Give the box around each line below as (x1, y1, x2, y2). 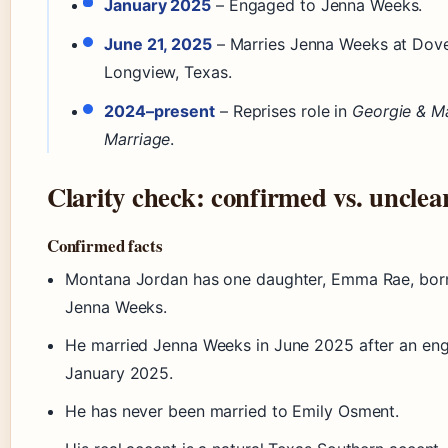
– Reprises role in (215, 101, 352, 122)
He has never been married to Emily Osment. (65, 401, 400, 422)
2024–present (104, 101, 215, 122)
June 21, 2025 (104, 33, 212, 54)
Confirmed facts (47, 233, 163, 259)
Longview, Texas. (104, 61, 232, 82)
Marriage (104, 129, 171, 150)
